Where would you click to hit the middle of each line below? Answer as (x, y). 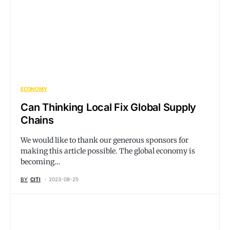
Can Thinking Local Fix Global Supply (108, 107)
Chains (37, 120)
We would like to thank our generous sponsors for (104, 140)
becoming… (40, 162)
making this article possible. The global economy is (108, 151)
